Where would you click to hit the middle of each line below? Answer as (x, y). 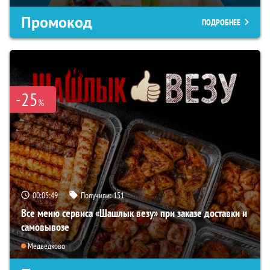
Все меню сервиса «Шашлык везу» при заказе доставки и (134, 213)
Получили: (97, 195)
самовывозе (45, 227)
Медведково (46, 246)
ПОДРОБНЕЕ (221, 23)
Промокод (57, 23)
